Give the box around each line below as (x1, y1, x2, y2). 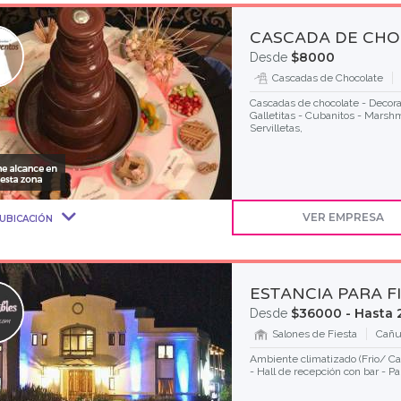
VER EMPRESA (303, 210, 385, 224)
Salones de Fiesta (271, 328, 357, 340)
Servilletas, (249, 122, 303, 134)
